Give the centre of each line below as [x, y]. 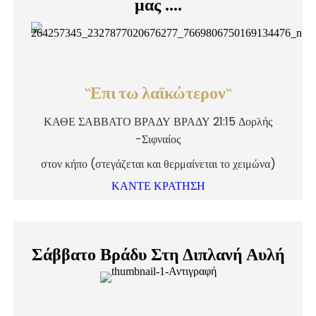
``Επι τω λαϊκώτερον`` [158, 95]
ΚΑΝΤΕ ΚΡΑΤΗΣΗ [158, 186]
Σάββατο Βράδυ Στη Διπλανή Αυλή [158, 255]
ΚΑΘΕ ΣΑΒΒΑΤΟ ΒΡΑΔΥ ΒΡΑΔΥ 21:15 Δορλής [158, 122]
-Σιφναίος [158, 139]
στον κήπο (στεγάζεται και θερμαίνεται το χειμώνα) [158, 164]
